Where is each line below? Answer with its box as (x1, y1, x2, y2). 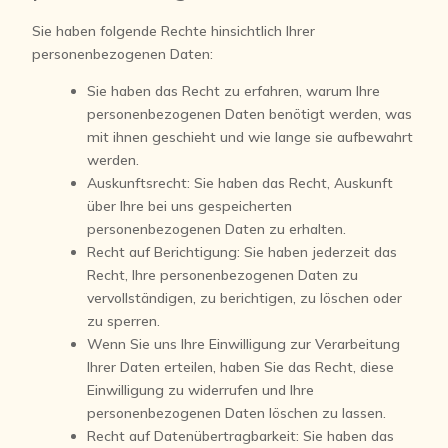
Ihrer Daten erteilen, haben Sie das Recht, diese (87, 358, 395, 376)
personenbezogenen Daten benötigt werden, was (87, 105, 413, 123)
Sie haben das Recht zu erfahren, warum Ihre (87, 82, 381, 100)
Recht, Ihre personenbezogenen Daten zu (87, 266, 359, 284)
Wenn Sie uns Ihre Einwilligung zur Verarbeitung (87, 335, 401, 353)
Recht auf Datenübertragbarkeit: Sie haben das (87, 427, 395, 445)
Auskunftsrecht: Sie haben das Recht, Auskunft (87, 174, 394, 192)
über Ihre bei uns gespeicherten (87, 197, 293, 215)
